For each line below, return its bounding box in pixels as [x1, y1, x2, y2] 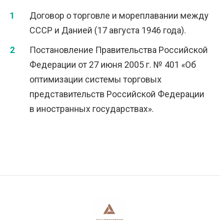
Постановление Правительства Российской [29, 45, 208, 55]
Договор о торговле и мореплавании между [29, 10, 209, 21]
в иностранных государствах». [29, 104, 154, 114]
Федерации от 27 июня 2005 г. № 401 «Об [29, 59, 196, 70]
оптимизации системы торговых [29, 74, 162, 84]
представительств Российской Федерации [29, 89, 204, 99]
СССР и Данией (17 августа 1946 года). [29, 25, 186, 35]
